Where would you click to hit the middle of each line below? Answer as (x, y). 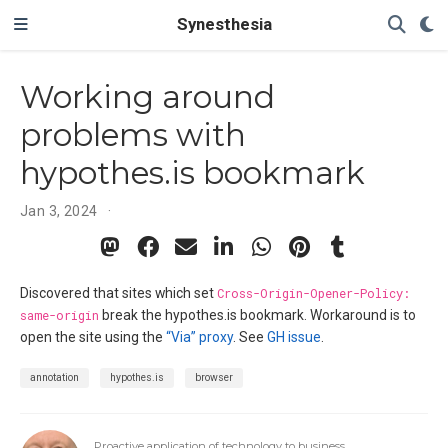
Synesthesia (224, 24)
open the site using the (93, 337)
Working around (147, 96)
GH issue (294, 337)
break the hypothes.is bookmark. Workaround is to (257, 315)
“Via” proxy (199, 337)
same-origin (59, 315)
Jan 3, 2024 (59, 210)
